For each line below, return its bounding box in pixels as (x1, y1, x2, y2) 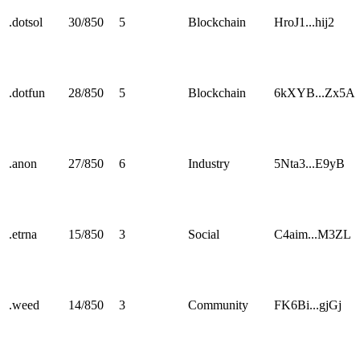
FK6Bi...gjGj (274, 298, 342, 313)
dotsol (12, 15, 43, 30)
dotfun (12, 86, 45, 100)
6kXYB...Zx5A (274, 86, 355, 100)
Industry (188, 157, 230, 171)
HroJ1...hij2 (274, 15, 334, 30)
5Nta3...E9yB (274, 157, 345, 171)
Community (188, 298, 248, 313)
